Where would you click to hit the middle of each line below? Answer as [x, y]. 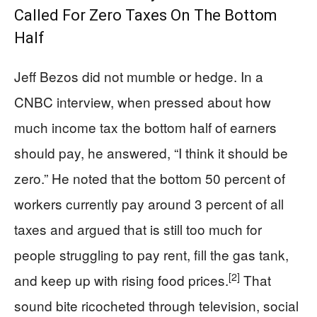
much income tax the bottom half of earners [145, 127]
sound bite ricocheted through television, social [156, 305]
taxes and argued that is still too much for [138, 229]
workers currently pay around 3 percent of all [149, 203]
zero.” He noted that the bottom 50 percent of [150, 178]
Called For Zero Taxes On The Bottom [146, 15]
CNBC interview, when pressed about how [143, 102]
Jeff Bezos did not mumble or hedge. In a [139, 76]
